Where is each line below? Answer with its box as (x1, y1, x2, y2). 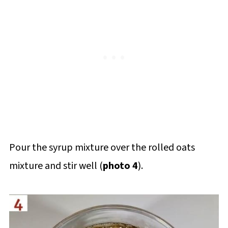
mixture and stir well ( (9, 158, 103, 173)
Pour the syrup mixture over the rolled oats (9, 140, 195, 155)
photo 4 (102, 158, 138, 173)
